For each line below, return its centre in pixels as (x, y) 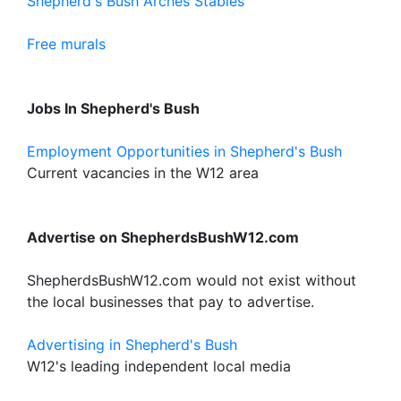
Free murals (66, 44)
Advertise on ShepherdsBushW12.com (163, 237)
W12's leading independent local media (159, 366)
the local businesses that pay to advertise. (171, 302)
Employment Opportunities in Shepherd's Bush (184, 151)
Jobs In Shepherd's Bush (113, 108)
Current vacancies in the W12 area (143, 173)
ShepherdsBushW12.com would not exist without (192, 280)
